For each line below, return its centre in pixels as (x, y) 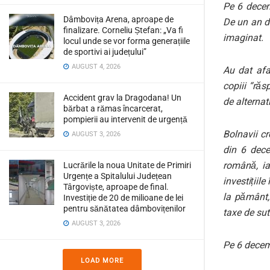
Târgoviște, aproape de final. (116, 187)
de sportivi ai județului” (105, 52)
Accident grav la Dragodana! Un (122, 98)
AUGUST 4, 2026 (95, 67)
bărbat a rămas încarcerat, (113, 108)
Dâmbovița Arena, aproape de (118, 19)
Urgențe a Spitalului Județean (118, 176)
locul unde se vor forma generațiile (127, 41)
